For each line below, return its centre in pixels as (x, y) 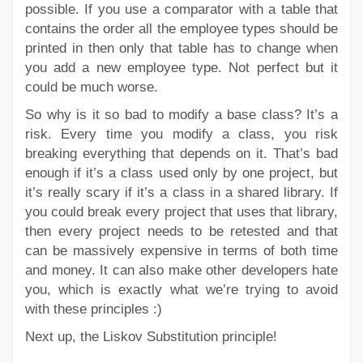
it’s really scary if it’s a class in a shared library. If (181, 192)
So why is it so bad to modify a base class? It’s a (181, 114)
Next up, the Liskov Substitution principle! (151, 336)
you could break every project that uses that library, (181, 211)
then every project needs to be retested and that (181, 231)
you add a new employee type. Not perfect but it (181, 67)
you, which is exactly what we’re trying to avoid (181, 289)
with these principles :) (94, 309)
